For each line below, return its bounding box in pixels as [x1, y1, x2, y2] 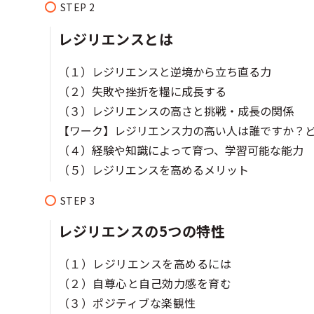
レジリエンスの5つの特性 [58, 220, 225, 241]
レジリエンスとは [58, 29, 173, 50]
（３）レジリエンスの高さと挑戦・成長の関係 [58, 102, 294, 120]
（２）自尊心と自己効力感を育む [58, 274, 232, 292]
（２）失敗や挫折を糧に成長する [58, 83, 226, 100]
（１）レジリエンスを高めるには [58, 254, 232, 272]
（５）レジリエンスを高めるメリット [58, 161, 249, 179]
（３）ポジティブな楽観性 [58, 294, 196, 311]
